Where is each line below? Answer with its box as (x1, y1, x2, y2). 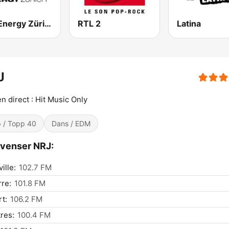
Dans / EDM (52, 119, 90, 128)
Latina (176, 18, 201, 29)
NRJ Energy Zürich (44, 18, 51, 29)
